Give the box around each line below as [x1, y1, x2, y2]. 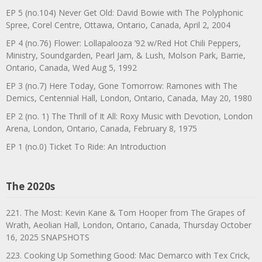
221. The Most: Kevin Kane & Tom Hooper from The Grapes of [6, 206, 245, 218]
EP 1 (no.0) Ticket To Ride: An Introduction [6, 140, 166, 152]
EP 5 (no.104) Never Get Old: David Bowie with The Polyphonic [6, 6, 243, 18]
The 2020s [6, 179, 55, 193]
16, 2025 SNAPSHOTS [6, 231, 89, 243]
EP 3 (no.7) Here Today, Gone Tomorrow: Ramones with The [6, 80, 237, 91]
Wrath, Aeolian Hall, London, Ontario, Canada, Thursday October [6, 219, 251, 230]
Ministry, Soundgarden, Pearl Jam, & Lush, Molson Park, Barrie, [6, 49, 246, 61]
